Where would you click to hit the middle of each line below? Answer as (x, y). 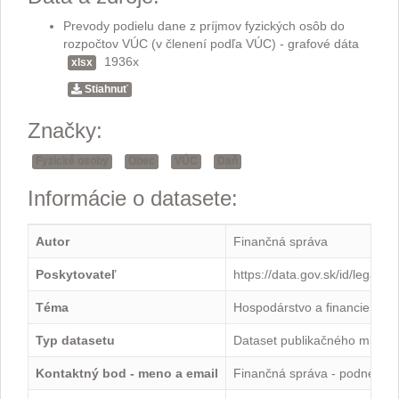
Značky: (65, 130)
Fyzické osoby (72, 161)
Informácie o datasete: (133, 198)
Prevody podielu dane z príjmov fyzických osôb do (204, 26)
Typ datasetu (75, 340)
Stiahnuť (105, 89)
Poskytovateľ (76, 274)
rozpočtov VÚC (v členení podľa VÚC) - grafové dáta (211, 44)
